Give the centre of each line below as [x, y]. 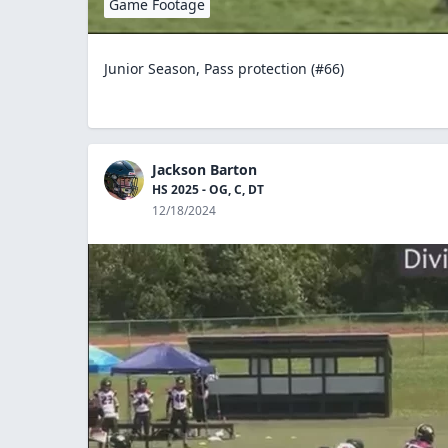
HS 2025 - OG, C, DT [208, 189]
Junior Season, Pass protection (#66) [224, 68]
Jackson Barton [204, 169]
